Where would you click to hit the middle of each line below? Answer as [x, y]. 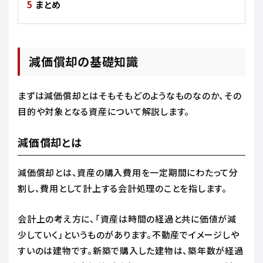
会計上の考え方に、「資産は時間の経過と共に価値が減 [127, 218]
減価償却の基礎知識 [84, 61]
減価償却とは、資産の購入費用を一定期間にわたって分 [128, 172]
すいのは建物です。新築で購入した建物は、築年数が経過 [131, 250]
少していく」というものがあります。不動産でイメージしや [129, 234]
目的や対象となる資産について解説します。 [105, 111]
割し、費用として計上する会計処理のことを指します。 [124, 188]
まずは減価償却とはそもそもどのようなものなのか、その [130, 95]
